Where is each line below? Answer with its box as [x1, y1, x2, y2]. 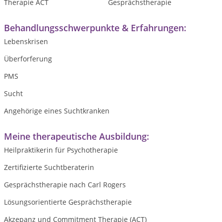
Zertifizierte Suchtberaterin [4, 163, 94, 172]
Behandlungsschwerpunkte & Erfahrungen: [4, 22, 186, 34]
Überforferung [4, 54, 52, 63]
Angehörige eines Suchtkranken [4, 106, 110, 115]
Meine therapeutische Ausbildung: [4, 130, 149, 142]
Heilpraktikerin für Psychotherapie [4, 145, 118, 155]
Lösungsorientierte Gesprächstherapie [4, 197, 132, 207]
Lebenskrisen [4, 37, 48, 46]
